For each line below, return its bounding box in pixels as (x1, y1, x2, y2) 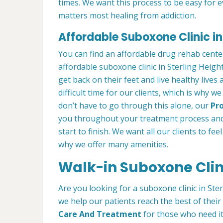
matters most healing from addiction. (58, 10, 196, 21)
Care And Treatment (58, 209, 141, 220)
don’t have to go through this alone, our (58, 100, 211, 111)
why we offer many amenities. (58, 139, 168, 150)
